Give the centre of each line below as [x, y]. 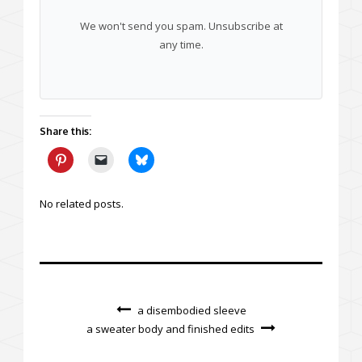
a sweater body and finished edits [170, 329]
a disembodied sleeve [192, 311]
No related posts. [82, 204]
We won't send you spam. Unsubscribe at [181, 26]
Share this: [65, 132]
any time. [181, 45]
